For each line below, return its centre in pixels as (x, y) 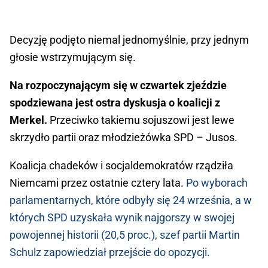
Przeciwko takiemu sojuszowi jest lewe (141, 120)
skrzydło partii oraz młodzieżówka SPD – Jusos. (124, 137)
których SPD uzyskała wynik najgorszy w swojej (122, 217)
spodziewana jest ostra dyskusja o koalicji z (115, 102)
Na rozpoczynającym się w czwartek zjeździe (118, 85)
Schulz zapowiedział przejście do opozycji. (110, 252)
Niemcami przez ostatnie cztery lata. (98, 182)
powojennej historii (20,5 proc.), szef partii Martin (125, 234)
